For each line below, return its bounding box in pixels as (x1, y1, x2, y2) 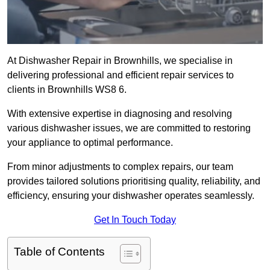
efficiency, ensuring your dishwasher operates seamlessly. (7, 190, 254, 201)
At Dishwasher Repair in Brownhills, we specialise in (7, 55, 233, 66)
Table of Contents (14, 245, 105, 259)
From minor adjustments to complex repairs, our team (7, 162, 233, 172)
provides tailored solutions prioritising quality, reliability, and (7, 176, 260, 187)
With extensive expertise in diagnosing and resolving (7, 108, 232, 119)
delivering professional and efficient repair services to (7, 70, 234, 81)
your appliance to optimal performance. (7, 137, 173, 148)
